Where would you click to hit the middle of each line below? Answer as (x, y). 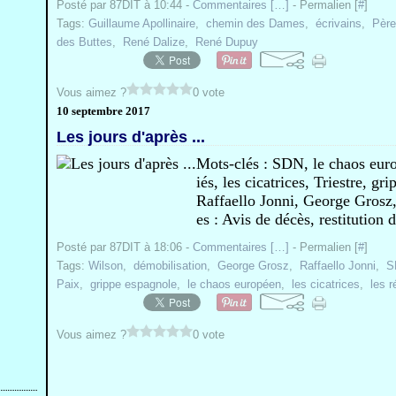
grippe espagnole (133, 284)
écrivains (339, 23)
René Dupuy (227, 42)
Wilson (106, 266)
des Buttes (84, 42)
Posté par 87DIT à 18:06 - (125, 247)
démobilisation (170, 266)
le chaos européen (234, 284)
